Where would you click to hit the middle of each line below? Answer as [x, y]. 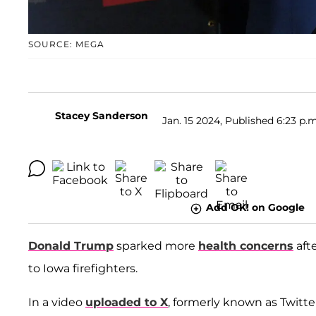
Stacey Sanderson [102, 116]
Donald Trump [71, 245]
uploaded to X [127, 302]
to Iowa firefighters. [83, 268]
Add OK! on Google [255, 208]
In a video [57, 302]
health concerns [246, 245]
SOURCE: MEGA [66, 44]
